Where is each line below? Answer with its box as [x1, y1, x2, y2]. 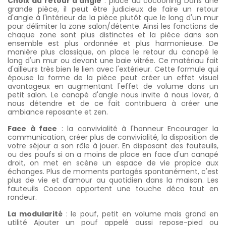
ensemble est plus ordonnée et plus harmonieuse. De [8, 38, 218, 48]
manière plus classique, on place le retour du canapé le [8, 47, 218, 57]
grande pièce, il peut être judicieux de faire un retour [8, 4, 218, 14]
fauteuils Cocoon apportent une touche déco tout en [8, 184, 218, 194]
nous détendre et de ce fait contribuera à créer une [8, 98, 218, 108]
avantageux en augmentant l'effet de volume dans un [8, 81, 218, 91]
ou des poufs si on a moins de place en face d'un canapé [8, 149, 218, 159]
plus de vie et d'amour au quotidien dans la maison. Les [8, 175, 218, 185]
